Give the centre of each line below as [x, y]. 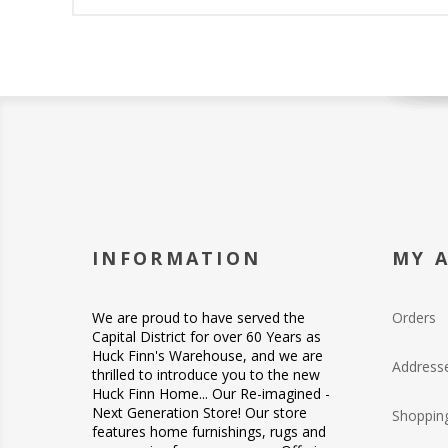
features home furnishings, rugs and [209, 431]
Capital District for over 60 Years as [206, 336]
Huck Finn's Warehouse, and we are [207, 355]
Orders [414, 317]
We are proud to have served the [198, 317]
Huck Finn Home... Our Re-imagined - [211, 393]
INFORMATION [177, 257]
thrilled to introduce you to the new [206, 374]
